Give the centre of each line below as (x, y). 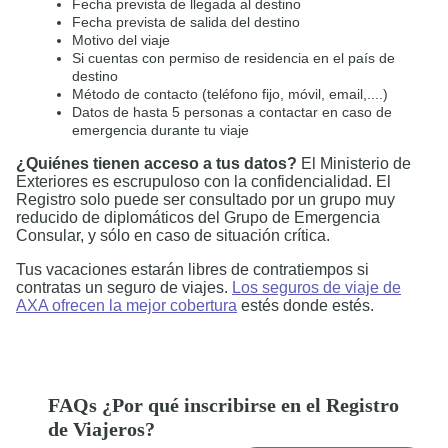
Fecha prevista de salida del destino (186, 22)
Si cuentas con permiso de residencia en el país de (233, 58)
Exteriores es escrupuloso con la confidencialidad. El (203, 182)
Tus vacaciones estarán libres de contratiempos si (192, 270)
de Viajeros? (101, 429)
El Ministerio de (356, 164)
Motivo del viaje (121, 40)
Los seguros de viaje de (316, 288)
